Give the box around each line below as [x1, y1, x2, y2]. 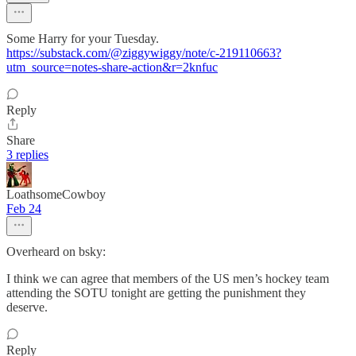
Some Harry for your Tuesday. [6, 31, 159, 45]
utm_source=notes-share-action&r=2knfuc [6, 60, 218, 74]
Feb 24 [6, 201, 41, 215]
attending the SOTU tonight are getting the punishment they [6, 285, 306, 300]
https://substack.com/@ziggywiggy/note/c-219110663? [6, 45, 281, 60]
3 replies [6, 147, 48, 161]
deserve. [6, 300, 48, 314]
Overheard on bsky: [6, 244, 106, 258]
